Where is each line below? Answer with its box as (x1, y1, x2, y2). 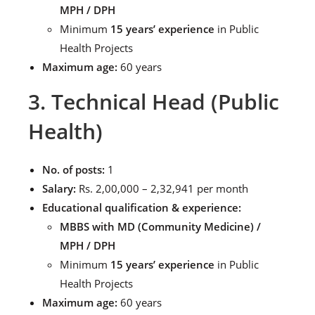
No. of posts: (42, 162, 105, 176)
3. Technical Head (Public (28, 87, 279, 116)
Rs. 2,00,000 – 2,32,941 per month (76, 181, 248, 195)
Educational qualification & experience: (42, 200, 241, 214)
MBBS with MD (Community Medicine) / (60, 219, 261, 233)
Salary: (42, 181, 76, 195)
